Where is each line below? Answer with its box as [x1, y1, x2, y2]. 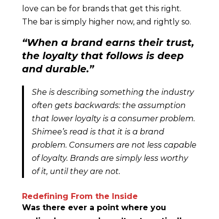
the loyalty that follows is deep [22, 50, 184, 62]
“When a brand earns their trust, [22, 37, 194, 48]
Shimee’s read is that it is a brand [31, 127, 164, 136]
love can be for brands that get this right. [22, 4, 181, 13]
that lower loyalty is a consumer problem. [31, 114, 195, 123]
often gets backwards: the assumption [31, 101, 186, 110]
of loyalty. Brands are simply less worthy [31, 153, 188, 163]
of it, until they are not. [31, 167, 120, 176]
